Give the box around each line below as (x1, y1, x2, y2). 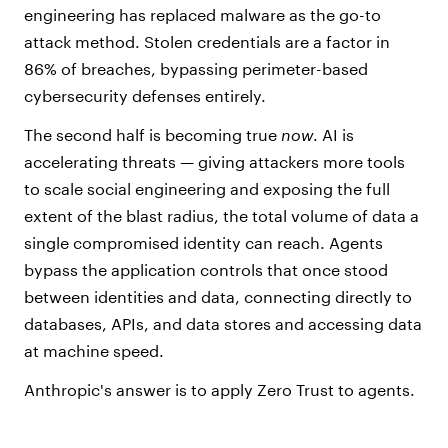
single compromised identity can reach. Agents (24, 233, 383, 253)
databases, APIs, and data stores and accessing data (24, 314, 422, 334)
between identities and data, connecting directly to (24, 287, 412, 307)
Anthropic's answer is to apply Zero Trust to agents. (24, 380, 415, 400)
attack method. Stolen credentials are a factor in (24, 32, 390, 52)
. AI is (313, 125, 354, 145)
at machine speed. (24, 341, 164, 361)
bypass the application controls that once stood (24, 260, 388, 280)
